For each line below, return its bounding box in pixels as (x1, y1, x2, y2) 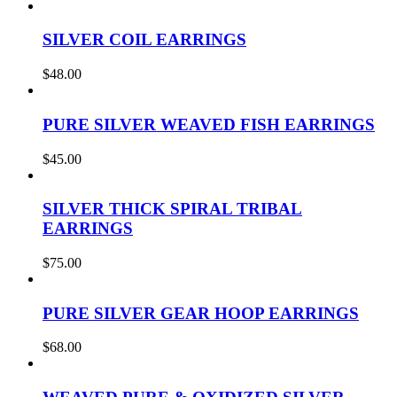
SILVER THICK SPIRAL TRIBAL (43, 199, 302, 219)
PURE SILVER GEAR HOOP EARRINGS (43, 303, 359, 323)
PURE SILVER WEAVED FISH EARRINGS (43, 114, 375, 134)
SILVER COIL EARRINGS (43, 30, 246, 50)
